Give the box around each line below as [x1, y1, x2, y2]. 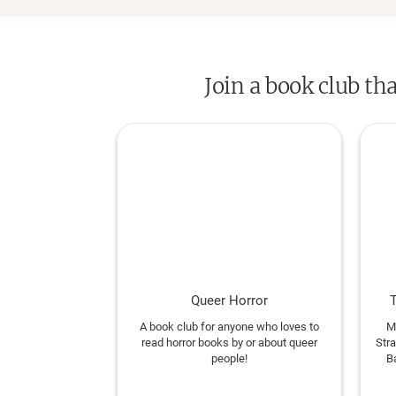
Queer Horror [191, 293, 268, 308]
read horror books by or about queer [141, 336, 317, 349]
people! [211, 352, 247, 365]
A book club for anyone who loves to [140, 320, 319, 333]
